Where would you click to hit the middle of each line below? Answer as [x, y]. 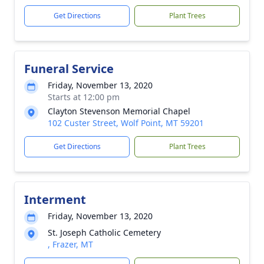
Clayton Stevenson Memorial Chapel [119, 111]
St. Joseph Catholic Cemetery [104, 232]
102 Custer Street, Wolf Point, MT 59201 [126, 123]
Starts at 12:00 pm [84, 97]
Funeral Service [69, 69]
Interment [55, 199]
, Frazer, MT [70, 244]
